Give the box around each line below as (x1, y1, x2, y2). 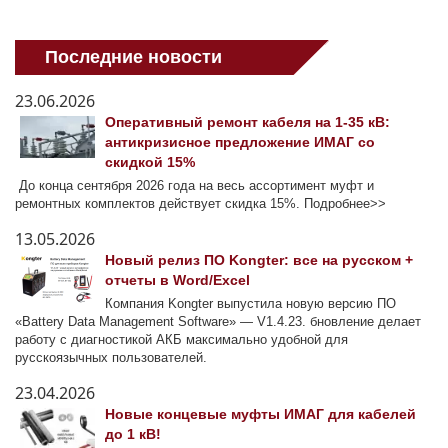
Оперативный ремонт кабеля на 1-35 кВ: (105, 114, 390, 131)
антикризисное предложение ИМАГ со (105, 134, 375, 151)
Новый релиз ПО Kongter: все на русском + (105, 252, 413, 269)
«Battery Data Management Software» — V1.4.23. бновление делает (15, 314, 421, 330)
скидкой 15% (105, 154, 195, 171)
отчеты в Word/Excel (105, 272, 250, 289)
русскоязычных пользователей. (15, 350, 207, 366)
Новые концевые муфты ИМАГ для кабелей (105, 406, 416, 423)
